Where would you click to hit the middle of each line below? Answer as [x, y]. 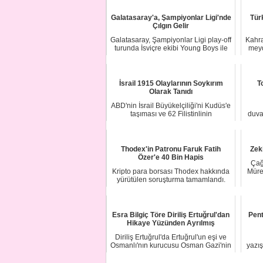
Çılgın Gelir [171, 26]
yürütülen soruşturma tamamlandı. [171, 179]
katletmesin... [171, 122]
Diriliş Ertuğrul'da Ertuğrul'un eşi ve [171, 237]
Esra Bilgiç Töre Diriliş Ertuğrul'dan [171, 215]
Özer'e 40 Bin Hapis [171, 157]
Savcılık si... [171, 188]
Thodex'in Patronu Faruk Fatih [171, 149]
